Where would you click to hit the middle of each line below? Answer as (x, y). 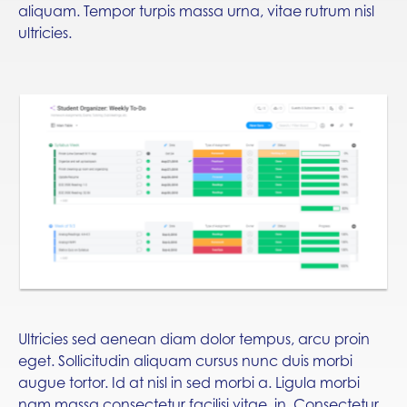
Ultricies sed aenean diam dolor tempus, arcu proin (194, 338)
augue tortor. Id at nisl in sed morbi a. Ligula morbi (189, 382)
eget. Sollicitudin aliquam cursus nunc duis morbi (185, 360)
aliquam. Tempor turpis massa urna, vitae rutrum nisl (196, 11)
